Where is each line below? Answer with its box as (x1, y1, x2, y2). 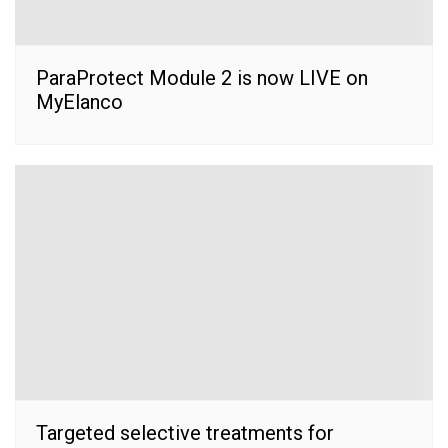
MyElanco (36, 89, 123, 114)
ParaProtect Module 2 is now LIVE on (36, 65, 368, 90)
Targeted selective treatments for (36, 420, 334, 445)
